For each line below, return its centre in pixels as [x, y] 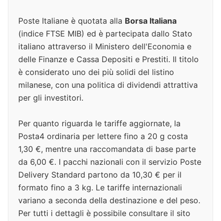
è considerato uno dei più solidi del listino [96, 72]
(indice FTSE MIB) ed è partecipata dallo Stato [105, 33]
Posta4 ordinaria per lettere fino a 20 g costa [103, 136]
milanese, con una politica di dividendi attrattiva [108, 85]
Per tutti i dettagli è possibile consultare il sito [104, 213]
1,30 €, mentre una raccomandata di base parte [107, 149]
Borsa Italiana [151, 20]
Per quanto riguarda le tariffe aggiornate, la [99, 123]
